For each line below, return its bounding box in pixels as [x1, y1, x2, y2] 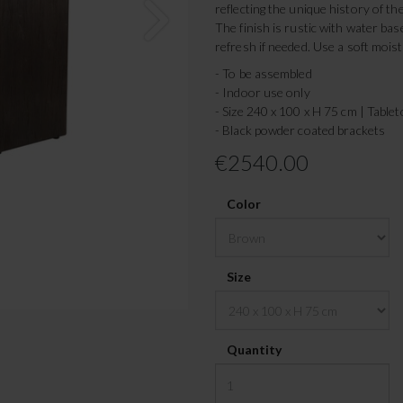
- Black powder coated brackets [215, 121, 385, 138]
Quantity [227, 342, 282, 358]
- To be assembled [215, 65, 312, 81]
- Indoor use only [215, 84, 310, 100]
